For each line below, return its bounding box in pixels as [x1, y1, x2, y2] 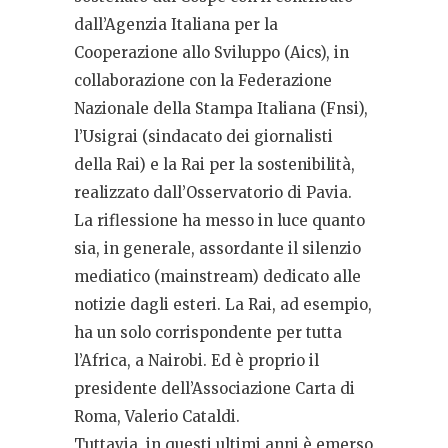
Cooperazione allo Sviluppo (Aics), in [74, 42, 349, 62]
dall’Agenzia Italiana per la [74, 14, 278, 34]
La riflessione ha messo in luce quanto [74, 210, 365, 230]
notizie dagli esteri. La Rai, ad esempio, [74, 294, 372, 314]
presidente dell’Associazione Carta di [74, 378, 355, 398]
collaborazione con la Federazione [74, 70, 332, 90]
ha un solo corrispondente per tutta [74, 322, 342, 342]
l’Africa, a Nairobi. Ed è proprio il [74, 350, 319, 370]
